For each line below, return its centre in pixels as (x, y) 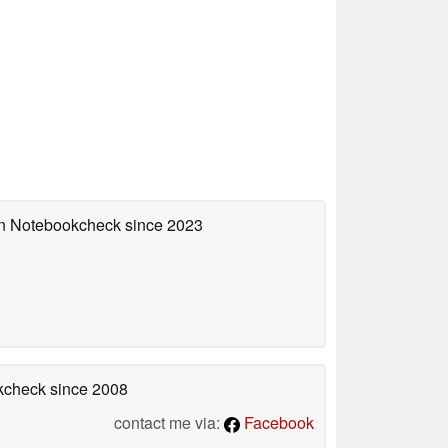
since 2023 (162, 224)
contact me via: (169, 422)
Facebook (277, 422)
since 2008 (87, 388)
